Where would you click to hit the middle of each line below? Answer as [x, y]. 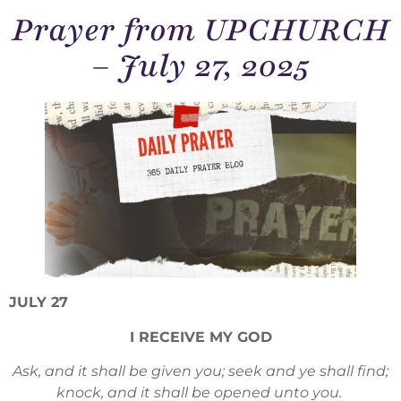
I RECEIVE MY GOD [200, 337]
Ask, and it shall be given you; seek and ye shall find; [200, 371]
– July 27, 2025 [200, 67]
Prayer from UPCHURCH [200, 31]
